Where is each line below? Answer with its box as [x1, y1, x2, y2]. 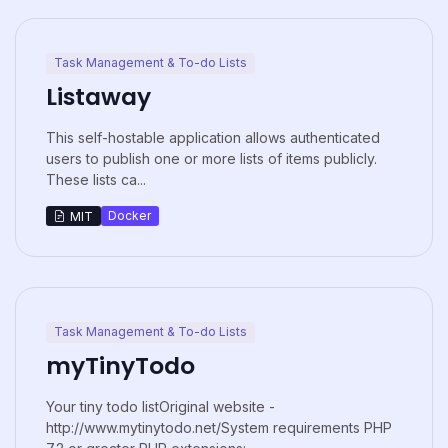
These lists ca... [46, 170, 146, 188]
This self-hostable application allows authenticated [46, 128, 380, 146]
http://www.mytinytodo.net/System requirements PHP [46, 418, 392, 436]
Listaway [46, 79, 151, 113]
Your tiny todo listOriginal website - [46, 397, 275, 415]
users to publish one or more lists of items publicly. [46, 149, 377, 167]
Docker [108, 207, 152, 223]
